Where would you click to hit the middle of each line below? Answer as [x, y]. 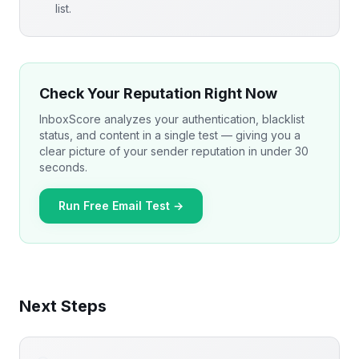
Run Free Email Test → [121, 205]
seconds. [63, 167]
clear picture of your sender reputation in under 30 [174, 151]
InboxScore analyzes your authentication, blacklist [172, 119]
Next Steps [63, 306]
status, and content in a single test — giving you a [170, 135]
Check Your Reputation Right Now [158, 93]
